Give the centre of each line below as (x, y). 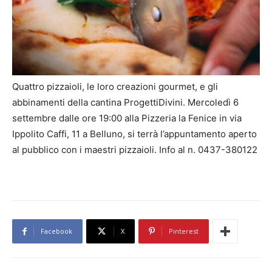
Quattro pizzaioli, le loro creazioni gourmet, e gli (115, 87)
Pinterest (184, 231)
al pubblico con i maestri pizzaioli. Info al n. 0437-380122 (135, 150)
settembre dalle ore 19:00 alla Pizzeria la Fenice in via (127, 118)
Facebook (56, 231)
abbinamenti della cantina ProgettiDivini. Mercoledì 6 (125, 103)
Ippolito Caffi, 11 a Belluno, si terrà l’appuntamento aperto (134, 134)
